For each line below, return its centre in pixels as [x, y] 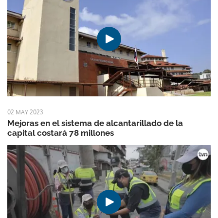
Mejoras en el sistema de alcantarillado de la [95, 123]
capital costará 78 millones [61, 133]
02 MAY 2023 [25, 112]
